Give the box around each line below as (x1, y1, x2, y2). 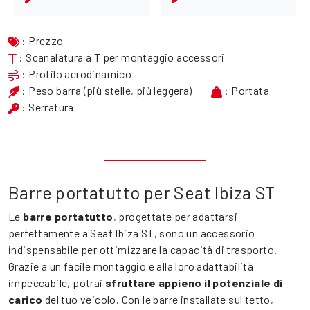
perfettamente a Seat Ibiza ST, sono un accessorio (8, 226, 255, 240)
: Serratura (19, 100, 74, 114)
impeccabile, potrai (8, 276, 105, 290)
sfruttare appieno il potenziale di (105, 276, 283, 290)
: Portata (222, 84, 270, 98)
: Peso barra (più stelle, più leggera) (19, 84, 192, 98)
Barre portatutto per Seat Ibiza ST (8, 182, 275, 203)
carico (8, 293, 43, 307)
